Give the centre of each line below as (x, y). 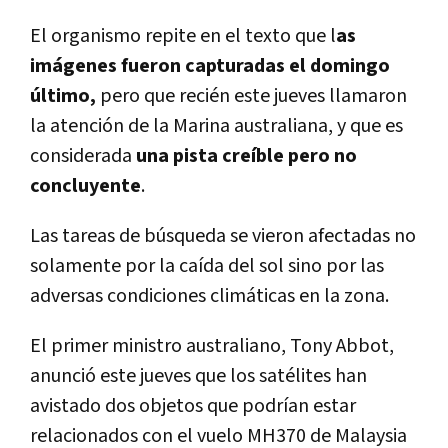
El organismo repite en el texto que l (183, 36)
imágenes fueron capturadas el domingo (210, 66)
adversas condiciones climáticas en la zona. (209, 296)
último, (63, 96)
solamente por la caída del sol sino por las (207, 266)
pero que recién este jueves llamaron (251, 96)
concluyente (85, 186)
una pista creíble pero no (246, 156)
